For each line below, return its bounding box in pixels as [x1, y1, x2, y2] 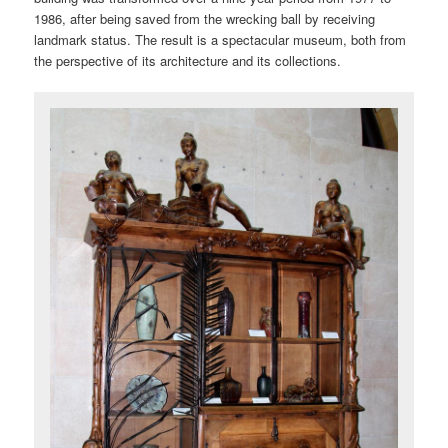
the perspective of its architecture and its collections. [34, 51, 342, 71]
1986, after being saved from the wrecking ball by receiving [34, 9, 376, 29]
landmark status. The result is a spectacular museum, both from [34, 30, 407, 50]
